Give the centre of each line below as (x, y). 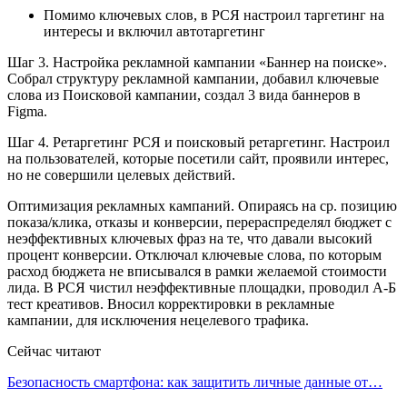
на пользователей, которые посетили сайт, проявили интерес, (198, 158)
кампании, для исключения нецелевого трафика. (158, 320)
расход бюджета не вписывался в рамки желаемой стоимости (197, 271)
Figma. (27, 111)
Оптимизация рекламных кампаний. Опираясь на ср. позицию (202, 205)
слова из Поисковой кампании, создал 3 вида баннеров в (184, 94)
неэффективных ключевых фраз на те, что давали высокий (190, 238)
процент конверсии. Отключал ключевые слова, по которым (194, 254)
